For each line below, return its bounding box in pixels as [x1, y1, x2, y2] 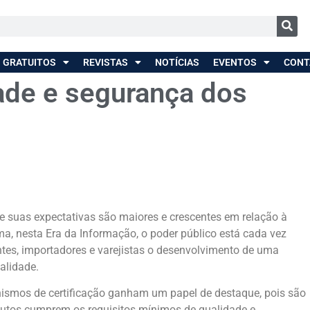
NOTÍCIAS [154, 57, 199, 69]
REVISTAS [82, 57, 128, 69]
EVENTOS [212, 57, 257, 69]
